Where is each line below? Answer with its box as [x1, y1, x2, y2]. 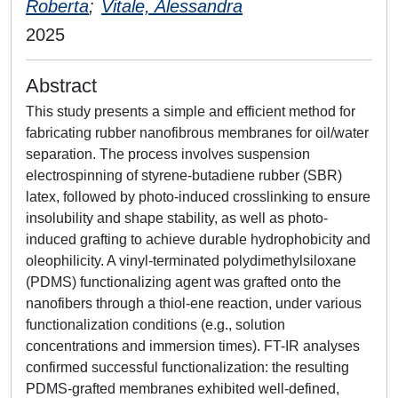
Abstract [26, 75, 97, 97]
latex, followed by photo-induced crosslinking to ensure [26, 189, 370, 204]
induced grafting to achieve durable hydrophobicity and [26, 232, 370, 247]
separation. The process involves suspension [26, 147, 310, 162]
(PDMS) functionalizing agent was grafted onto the [26, 275, 341, 290]
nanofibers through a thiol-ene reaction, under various [26, 296, 362, 311]
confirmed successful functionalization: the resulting [26, 360, 349, 375]
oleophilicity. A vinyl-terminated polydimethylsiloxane [26, 253, 356, 268]
